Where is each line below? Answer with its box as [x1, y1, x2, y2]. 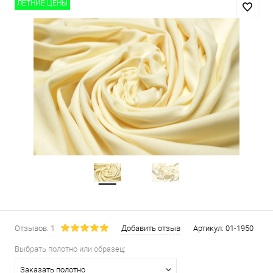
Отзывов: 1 [15, 224, 55, 233]
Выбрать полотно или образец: [15, 244, 126, 253]
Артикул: [193, 224, 225, 233]
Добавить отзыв [121, 224, 180, 233]
